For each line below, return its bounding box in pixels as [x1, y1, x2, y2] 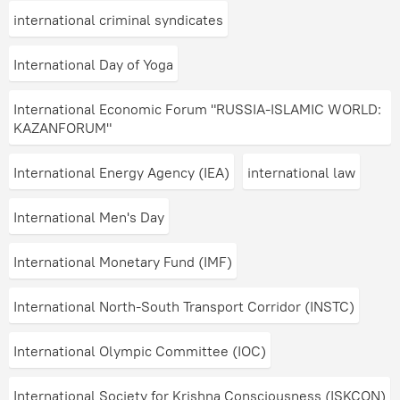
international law [247, 163, 355, 181]
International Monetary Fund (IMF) [13, 253, 232, 271]
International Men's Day [13, 208, 164, 226]
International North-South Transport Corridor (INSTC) [13, 297, 354, 315]
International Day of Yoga [13, 55, 173, 73]
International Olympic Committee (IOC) [13, 342, 266, 360]
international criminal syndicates [13, 11, 223, 29]
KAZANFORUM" [13, 119, 112, 137]
